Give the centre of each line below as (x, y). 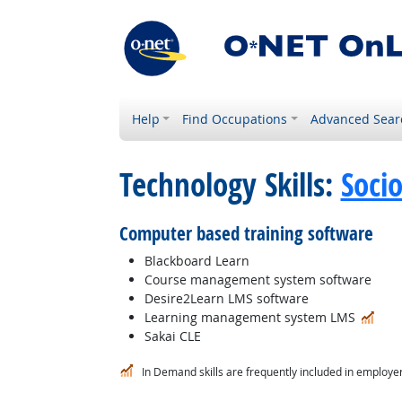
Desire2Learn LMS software (226, 298)
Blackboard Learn (197, 261)
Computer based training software (246, 233)
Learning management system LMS (251, 317)
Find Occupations (235, 119)
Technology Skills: (230, 185)
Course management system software (258, 280)
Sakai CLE (172, 336)
